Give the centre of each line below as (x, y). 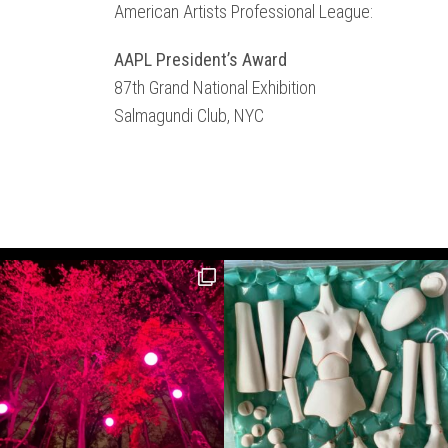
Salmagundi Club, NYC (189, 115)
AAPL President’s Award (200, 59)
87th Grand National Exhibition (215, 87)
